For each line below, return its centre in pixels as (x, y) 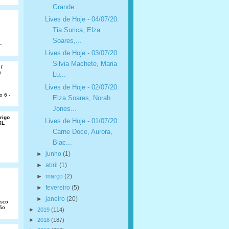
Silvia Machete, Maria (85, 64)
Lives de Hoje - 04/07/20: (82, 19)
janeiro (56, 199)
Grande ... (67, 7)
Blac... (62, 142)
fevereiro (58, 188)
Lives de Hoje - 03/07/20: (82, 53)
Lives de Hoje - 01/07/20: (82, 121)
